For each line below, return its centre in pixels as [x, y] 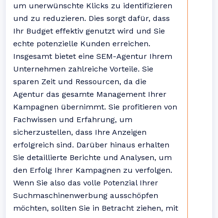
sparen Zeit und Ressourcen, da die [80, 82]
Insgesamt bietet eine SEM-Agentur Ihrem [93, 56]
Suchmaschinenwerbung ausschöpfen [86, 195]
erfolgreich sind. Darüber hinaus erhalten [91, 145]
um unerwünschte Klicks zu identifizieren [93, 6]
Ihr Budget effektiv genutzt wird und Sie [89, 31]
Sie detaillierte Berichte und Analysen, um [92, 157]
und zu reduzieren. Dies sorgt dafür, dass [91, 18]
